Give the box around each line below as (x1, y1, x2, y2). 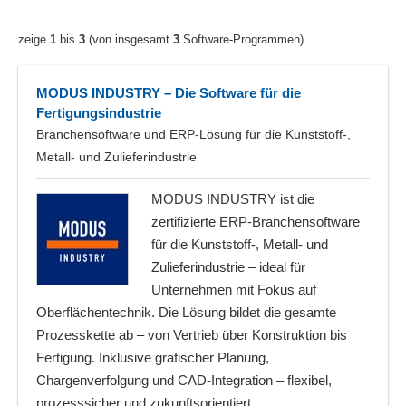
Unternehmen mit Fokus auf (151, 282, 316, 297)
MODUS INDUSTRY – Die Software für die (36, 85, 301, 101)
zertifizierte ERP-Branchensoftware (151, 214, 360, 229)
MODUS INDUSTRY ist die (151, 191, 314, 207)
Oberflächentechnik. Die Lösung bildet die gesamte (36, 304, 336, 320)
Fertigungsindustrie (36, 105, 161, 121)
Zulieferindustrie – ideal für (151, 259, 305, 275)
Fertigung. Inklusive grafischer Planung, (36, 350, 269, 365)
